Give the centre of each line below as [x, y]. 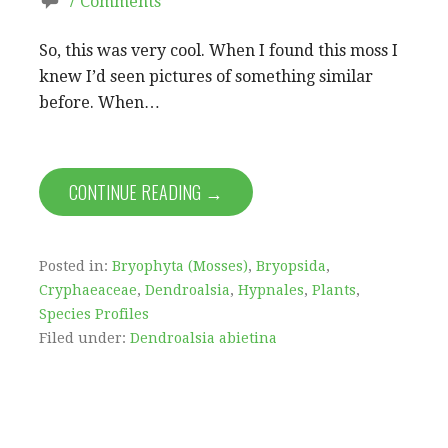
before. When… [99, 103]
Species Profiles [94, 314]
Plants [334, 290]
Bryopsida [291, 266]
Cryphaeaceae [88, 290]
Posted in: [75, 266]
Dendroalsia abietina [203, 338]
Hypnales [271, 290]
